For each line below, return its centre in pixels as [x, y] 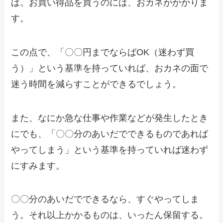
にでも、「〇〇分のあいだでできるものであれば [110, 134]
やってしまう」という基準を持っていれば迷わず [110, 150]
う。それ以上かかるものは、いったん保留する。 [110, 215]
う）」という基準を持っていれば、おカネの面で [110, 68]
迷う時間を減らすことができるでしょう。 [96, 84]
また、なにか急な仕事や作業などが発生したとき [110, 118]
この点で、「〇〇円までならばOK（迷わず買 [103, 52]
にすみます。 [38, 166]
